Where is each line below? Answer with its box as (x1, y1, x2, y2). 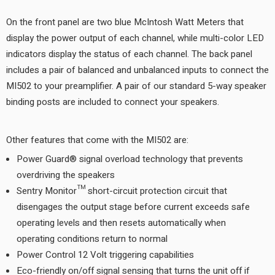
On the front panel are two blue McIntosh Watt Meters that (6, 15, 244, 29)
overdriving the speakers (17, 168, 115, 182)
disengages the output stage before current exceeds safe (17, 200, 250, 214)
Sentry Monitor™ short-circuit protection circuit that (17, 184, 227, 198)
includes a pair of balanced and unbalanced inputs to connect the (6, 63, 269, 77)
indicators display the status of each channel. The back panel (6, 47, 252, 61)
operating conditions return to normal (17, 232, 168, 246)
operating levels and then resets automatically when (17, 216, 226, 230)
